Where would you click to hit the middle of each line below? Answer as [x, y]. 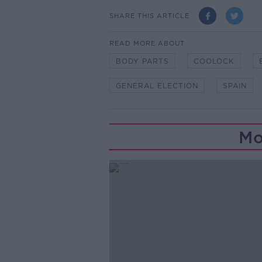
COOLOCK [214, 61]
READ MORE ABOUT [147, 43]
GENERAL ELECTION [157, 86]
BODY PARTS [142, 61]
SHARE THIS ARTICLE [149, 15]
